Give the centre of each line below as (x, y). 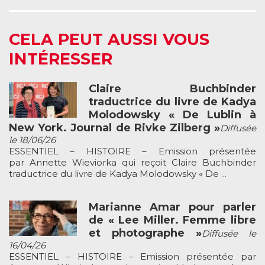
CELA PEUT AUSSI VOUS (109, 39)
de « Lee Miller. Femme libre (172, 220)
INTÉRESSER (61, 59)
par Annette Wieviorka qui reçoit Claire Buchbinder (132, 162)
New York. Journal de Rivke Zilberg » (114, 127)
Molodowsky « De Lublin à (172, 114)
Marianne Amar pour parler (172, 207)
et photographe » (145, 233)
